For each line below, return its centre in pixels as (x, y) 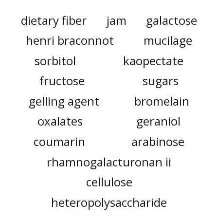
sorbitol (55, 60)
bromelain (162, 101)
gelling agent (64, 101)
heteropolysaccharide (109, 202)
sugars (160, 81)
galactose (172, 20)
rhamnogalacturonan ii (109, 162)
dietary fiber (54, 20)
